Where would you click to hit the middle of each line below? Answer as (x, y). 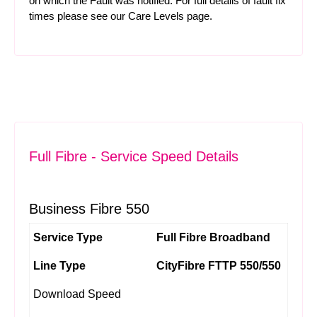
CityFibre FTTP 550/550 (219, 266)
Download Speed (77, 294)
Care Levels (156, 16)
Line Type (59, 266)
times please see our (79, 16)
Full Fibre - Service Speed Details (134, 156)
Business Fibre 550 (89, 209)
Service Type (68, 237)
